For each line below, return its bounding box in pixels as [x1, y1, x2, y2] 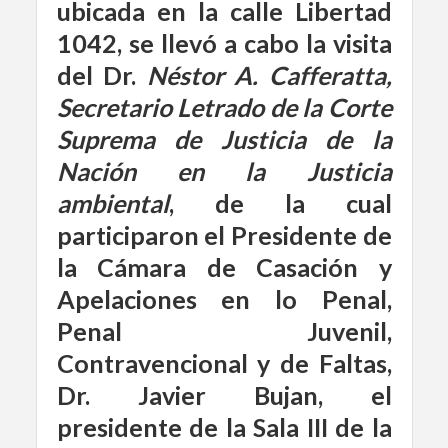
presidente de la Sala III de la [56, 412, 392, 442]
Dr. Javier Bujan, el [56, 380, 392, 410]
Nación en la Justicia [56, 156, 392, 186]
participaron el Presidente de [56, 220, 392, 250]
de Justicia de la [174, 124, 392, 154]
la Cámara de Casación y [56, 252, 392, 282]
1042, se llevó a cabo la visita [56, 28, 392, 58]
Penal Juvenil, [56, 316, 392, 346]
